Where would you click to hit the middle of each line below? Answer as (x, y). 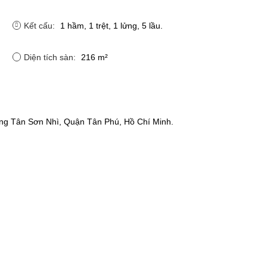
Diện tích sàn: (51, 57)
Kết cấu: (40, 25)
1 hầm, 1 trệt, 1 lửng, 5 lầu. (111, 25)
